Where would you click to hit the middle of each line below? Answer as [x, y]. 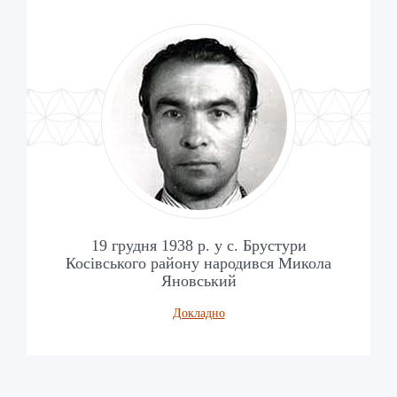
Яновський [198, 280]
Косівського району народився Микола [198, 263]
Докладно [198, 313]
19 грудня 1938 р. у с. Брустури [198, 245]
